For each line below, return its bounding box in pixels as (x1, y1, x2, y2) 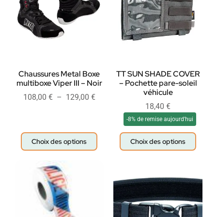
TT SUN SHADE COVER (116, 69, 200, 79)
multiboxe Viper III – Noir (16, 78, 102, 89)
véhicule (143, 87, 173, 98)
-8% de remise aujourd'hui (126, 116, 193, 123)
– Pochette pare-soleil (119, 78, 197, 89)
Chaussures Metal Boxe (18, 69, 100, 79)
